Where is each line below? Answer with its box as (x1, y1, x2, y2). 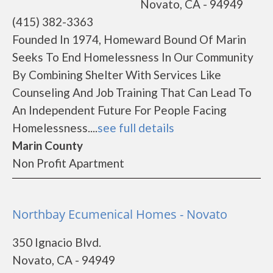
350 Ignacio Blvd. (12, 235, 101, 249)
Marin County (12, 138, 83, 152)
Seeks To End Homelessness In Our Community (12, 50, 253, 64)
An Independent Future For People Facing (12, 103, 227, 117)
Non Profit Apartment (12, 156, 124, 170)
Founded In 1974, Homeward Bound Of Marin (12, 32, 246, 46)
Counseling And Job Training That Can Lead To (12, 85, 252, 99)
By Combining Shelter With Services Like (12, 68, 221, 82)
